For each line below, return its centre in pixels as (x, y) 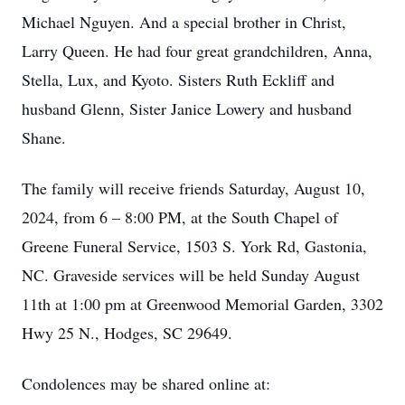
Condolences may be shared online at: (146, 383)
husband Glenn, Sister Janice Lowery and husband (187, 108)
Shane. (44, 137)
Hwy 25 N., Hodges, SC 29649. (127, 333)
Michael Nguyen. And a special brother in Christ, (184, 22)
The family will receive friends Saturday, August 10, (193, 188)
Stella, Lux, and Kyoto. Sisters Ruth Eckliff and (178, 80)
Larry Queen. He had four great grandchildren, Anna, (197, 51)
